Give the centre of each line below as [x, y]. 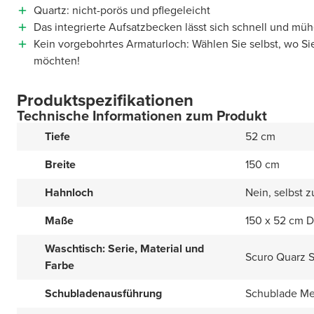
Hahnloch [69, 192]
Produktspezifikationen [105, 100]
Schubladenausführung [103, 293]
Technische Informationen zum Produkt [142, 116]
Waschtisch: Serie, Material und [124, 248]
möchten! [57, 61]
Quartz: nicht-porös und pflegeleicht [122, 10]
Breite [60, 164]
